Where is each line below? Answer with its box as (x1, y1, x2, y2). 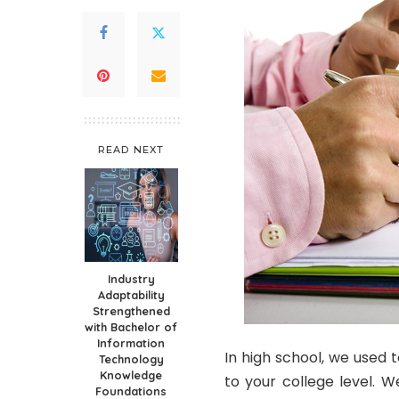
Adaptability (97, 288, 165, 303)
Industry (107, 272, 155, 287)
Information (97, 336, 165, 351)
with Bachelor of (85, 320, 177, 335)
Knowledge (100, 368, 162, 383)
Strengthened (92, 304, 170, 319)
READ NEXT (98, 143, 164, 157)
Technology (98, 352, 164, 367)
